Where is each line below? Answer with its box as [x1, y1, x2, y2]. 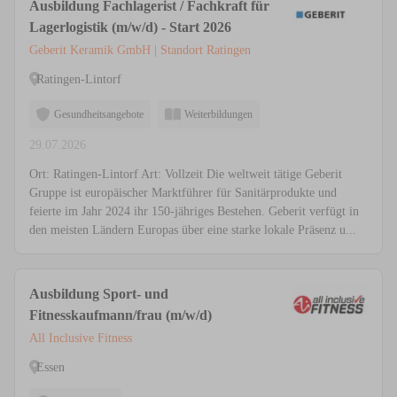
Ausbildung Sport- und [29, 286, 168, 302]
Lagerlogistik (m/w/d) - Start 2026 [29, 19, 231, 35]
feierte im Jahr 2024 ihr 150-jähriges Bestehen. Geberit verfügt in [29, 205, 359, 219]
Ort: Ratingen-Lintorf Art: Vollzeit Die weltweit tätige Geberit [29, 167, 342, 182]
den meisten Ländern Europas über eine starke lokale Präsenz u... [29, 223, 356, 237]
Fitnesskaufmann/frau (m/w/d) [29, 307, 212, 323]
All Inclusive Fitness [29, 331, 132, 346]
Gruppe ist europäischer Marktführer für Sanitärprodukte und [29, 186, 337, 200]
